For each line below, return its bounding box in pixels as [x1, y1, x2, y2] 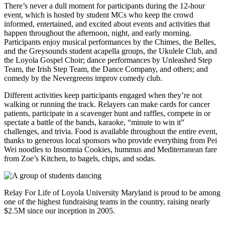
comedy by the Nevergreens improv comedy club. [4, 73, 162, 82]
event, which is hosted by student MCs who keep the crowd [4, 10, 193, 19]
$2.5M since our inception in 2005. [4, 206, 115, 215]
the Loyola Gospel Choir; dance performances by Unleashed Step [4, 55, 212, 64]
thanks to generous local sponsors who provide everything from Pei [4, 136, 217, 145]
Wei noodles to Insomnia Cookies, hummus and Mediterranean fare [4, 145, 217, 154]
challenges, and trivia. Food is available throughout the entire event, [4, 127, 217, 136]
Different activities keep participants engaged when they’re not [4, 90, 202, 99]
